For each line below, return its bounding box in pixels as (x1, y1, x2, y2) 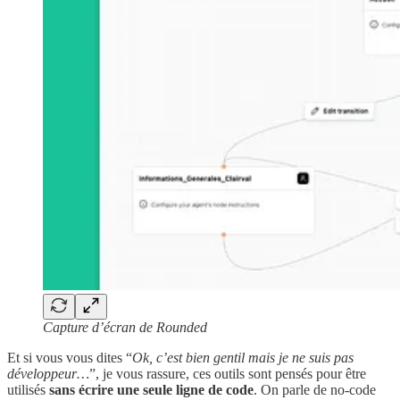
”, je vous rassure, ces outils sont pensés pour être (89, 366, 366, 382)
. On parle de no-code (254, 382, 376, 398)
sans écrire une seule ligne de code (49, 382, 254, 398)
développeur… (7, 366, 89, 382)
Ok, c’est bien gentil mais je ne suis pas (132, 350, 354, 366)
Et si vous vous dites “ (7, 350, 132, 366)
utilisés (7, 382, 49, 398)
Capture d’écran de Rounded (43, 320, 207, 336)
